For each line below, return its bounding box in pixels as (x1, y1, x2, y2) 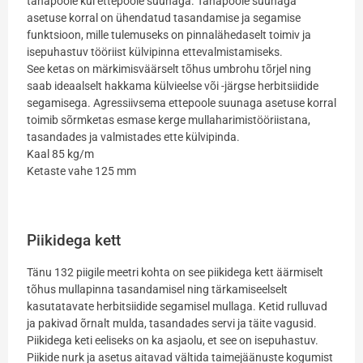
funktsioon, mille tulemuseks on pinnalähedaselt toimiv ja (26, 28, 311, 42)
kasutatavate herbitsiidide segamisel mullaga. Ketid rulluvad (26, 299, 327, 313)
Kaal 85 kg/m (26, 147, 94, 161)
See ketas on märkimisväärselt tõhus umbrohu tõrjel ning (26, 62, 311, 76)
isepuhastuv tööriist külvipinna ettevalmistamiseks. (26, 45, 283, 59)
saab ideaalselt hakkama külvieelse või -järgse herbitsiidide (26, 79, 318, 93)
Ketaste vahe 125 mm (26, 164, 136, 178)
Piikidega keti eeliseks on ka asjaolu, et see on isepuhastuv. (26, 333, 318, 347)
